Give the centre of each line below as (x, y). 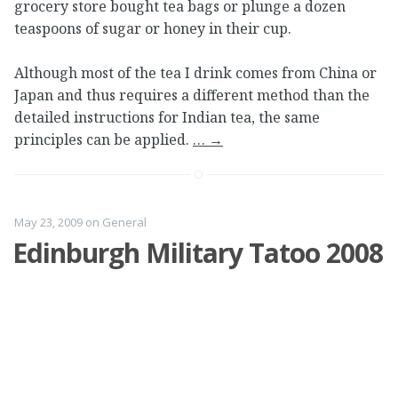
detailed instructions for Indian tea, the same (167, 118)
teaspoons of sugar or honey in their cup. (153, 28)
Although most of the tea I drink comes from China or (195, 73)
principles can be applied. (103, 140)
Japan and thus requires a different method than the (192, 96)
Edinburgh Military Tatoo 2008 (198, 252)
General (124, 222)
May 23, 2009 (48, 222)
